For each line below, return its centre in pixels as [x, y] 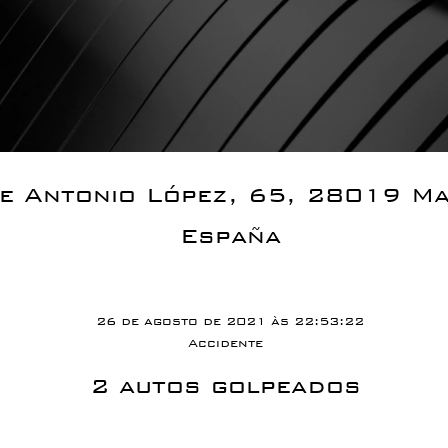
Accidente [225, 343]
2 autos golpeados [225, 385]
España [230, 235]
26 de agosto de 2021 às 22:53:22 [230, 321]
